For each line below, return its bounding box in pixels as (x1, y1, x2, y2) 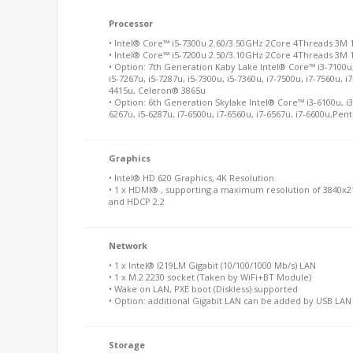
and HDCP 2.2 (109, 195, 167, 207)
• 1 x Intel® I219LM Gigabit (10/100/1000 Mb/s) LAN (109, 259, 316, 271)
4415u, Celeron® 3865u (109, 84, 206, 96)
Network (109, 240, 147, 251)
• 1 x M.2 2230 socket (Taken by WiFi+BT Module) (109, 271, 311, 283)
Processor (109, 17, 153, 29)
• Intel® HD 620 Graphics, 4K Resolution (109, 172, 274, 184)
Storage (109, 339, 145, 351)
